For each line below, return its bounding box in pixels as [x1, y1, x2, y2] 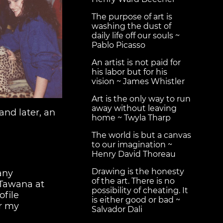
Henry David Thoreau [92, 149, 176, 159]
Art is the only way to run [92, 94, 191, 104]
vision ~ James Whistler [92, 77, 185, 87]
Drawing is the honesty [92, 167, 184, 177]
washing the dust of [92, 21, 171, 31]
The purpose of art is [92, 12, 172, 22]
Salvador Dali [92, 205, 142, 215]
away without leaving [92, 104, 177, 113]
